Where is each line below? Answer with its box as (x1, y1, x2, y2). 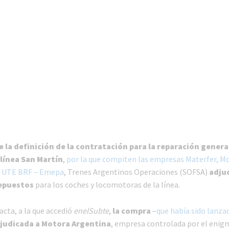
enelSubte (73, 205, 109, 216)
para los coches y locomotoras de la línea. (35, 179, 180, 190)
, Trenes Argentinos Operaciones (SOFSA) (63, 167, 209, 177)
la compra (112, 205, 151, 216)
